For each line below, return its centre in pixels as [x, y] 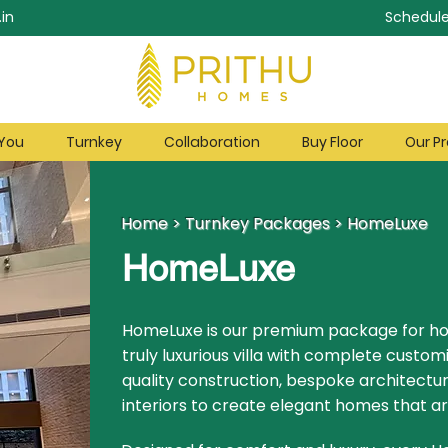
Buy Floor [332, 142]
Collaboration [212, 142]
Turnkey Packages [257, 223]
